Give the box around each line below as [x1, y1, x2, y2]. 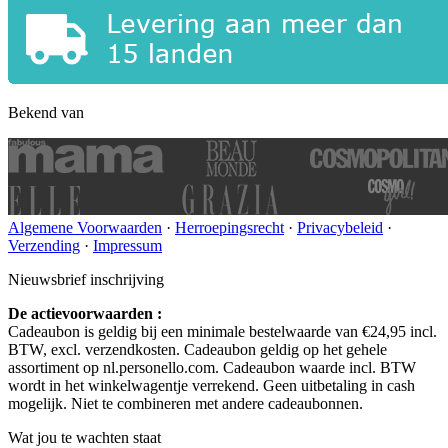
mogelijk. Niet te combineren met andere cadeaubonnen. [8, 395, 363, 413]
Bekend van [8, 104, 84, 122]
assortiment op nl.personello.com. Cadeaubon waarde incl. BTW [8, 359, 416, 377]
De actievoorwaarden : [8, 305, 162, 323]
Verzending [8, 237, 80, 255]
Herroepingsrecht [175, 219, 284, 237]
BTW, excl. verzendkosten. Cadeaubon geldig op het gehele [8, 341, 387, 359]
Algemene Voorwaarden [8, 219, 162, 237]
